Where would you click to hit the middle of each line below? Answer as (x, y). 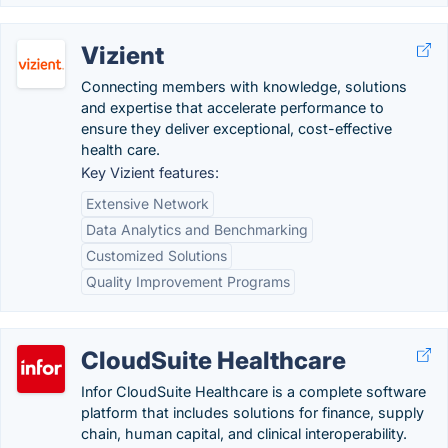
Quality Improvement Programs (188, 281)
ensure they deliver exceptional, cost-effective (236, 128)
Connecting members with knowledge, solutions (244, 86)
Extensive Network (147, 203)
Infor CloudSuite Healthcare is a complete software (253, 391)
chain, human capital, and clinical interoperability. (244, 433)
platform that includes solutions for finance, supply (252, 412)
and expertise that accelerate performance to (232, 107)
